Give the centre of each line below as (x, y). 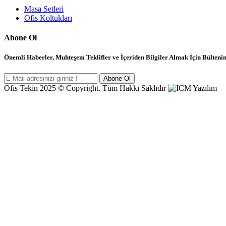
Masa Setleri (44, 9)
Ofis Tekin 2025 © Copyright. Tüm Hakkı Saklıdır (86, 88)
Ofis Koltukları (48, 18)
